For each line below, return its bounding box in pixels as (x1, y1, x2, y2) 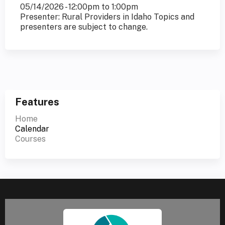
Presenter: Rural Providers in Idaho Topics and (20, 12, 194, 22)
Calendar (15, 124, 49, 134)
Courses (15, 134, 46, 144)
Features (15, 96, 59, 108)
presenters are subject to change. (20, 22, 148, 32)
